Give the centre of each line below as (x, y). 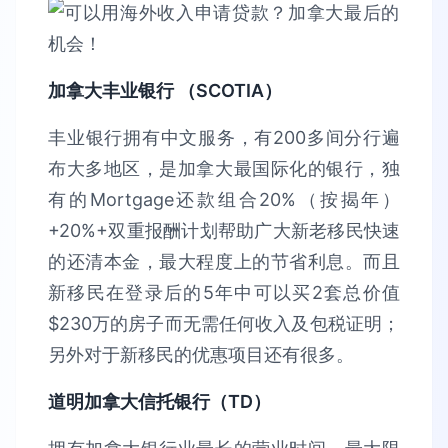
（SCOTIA (221, 90)
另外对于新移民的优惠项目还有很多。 (201, 354)
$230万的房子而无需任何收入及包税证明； (224, 323)
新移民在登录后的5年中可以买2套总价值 (224, 292)
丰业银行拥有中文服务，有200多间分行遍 (224, 137)
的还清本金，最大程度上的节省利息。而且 (224, 261)
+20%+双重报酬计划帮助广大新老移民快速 (224, 230)
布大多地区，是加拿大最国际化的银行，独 (224, 168)
